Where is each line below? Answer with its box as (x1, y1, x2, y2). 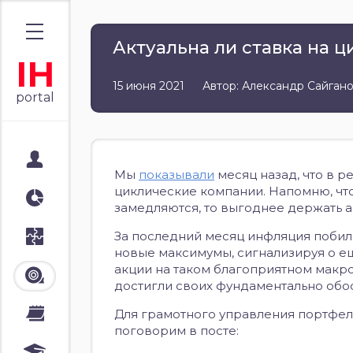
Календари (46, 307, 122, 322)
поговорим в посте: (114, 323, 239, 338)
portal (16, 90, 54, 105)
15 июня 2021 (113, 79, 184, 93)
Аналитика (46, 191, 119, 206)
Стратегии (46, 230, 116, 245)
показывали (139, 167, 214, 182)
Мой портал (46, 153, 127, 168)
